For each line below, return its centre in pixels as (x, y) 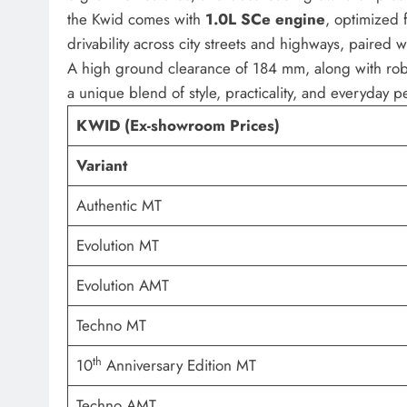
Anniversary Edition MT (179, 366)
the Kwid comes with (136, 20)
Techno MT (111, 326)
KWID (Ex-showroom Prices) (178, 126)
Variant (101, 166)
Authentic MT (119, 206)
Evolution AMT (122, 286)
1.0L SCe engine (265, 20)
